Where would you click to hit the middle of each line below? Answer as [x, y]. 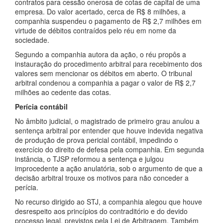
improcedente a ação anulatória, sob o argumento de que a [109, 168]
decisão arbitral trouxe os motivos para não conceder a [102, 178]
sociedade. [32, 40]
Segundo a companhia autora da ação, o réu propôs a [101, 54]
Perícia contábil [41, 107]
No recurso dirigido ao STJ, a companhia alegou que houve [109, 202]
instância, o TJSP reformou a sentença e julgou [89, 159]
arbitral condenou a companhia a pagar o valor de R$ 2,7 [105, 83]
